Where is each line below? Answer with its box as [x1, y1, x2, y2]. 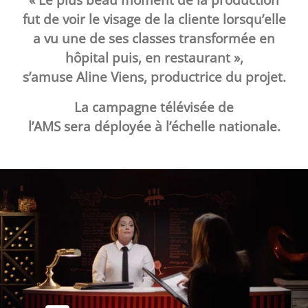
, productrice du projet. [143, 67, 286, 86]
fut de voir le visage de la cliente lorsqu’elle [22, 10, 286, 28]
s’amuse [22, 67, 76, 86]
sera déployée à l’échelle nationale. [63, 117, 280, 135]
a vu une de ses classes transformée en [33, 29, 275, 47]
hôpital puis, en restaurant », [65, 48, 243, 67]
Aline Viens [76, 67, 144, 86]
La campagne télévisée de [74, 98, 234, 116]
